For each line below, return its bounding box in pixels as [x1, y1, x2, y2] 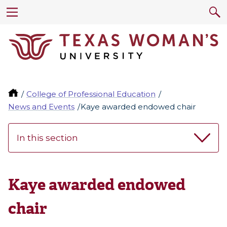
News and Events [8, 102, 74, 112]
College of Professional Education [26, 89, 156, 99]
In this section [17, 133, 78, 143]
